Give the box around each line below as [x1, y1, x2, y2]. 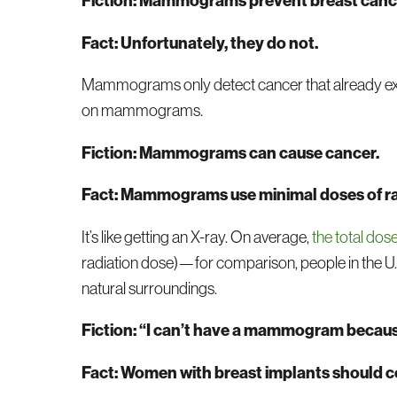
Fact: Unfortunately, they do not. [82, 32, 319, 53]
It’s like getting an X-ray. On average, [82, 226, 313, 247]
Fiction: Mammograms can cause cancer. [82, 142, 380, 163]
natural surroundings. [82, 277, 218, 299]
